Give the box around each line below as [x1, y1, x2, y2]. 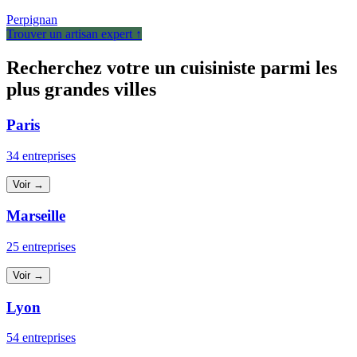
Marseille [6, 207, 65, 225]
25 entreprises [6, 239, 76, 253]
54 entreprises [6, 331, 76, 345]
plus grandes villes [6, 78, 156, 100]
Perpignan [6, 13, 57, 26]
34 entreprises [6, 148, 76, 163]
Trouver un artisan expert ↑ [6, 27, 142, 41]
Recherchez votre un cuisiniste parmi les [6, 57, 337, 78]
